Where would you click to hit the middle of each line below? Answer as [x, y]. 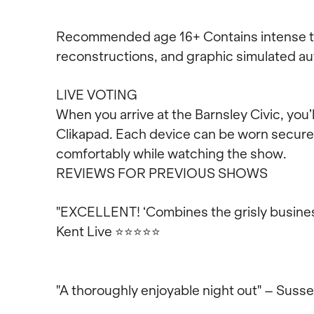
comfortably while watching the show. [171, 153]
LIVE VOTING [97, 95]
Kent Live [86, 231]
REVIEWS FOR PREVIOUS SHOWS [162, 173]
